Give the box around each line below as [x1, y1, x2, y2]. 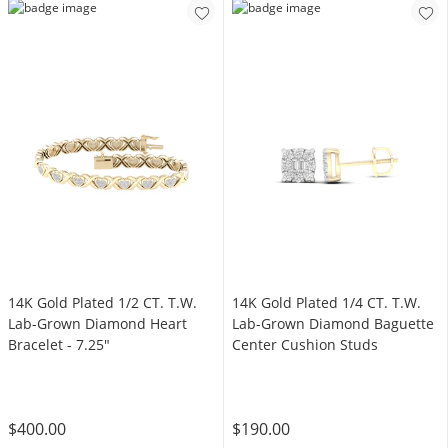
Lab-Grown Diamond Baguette [232, 314, 434, 333]
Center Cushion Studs [232, 335, 378, 354]
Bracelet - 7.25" [8, 335, 110, 354]
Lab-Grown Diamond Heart [8, 314, 187, 333]
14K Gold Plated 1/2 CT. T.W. [8, 293, 197, 312]
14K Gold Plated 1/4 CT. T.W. [232, 293, 421, 312]
